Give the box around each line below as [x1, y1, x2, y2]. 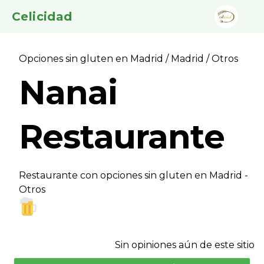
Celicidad [12, 9, 72, 24]
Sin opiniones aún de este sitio [115, 239, 255, 250]
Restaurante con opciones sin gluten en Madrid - [19, 170, 248, 181]
